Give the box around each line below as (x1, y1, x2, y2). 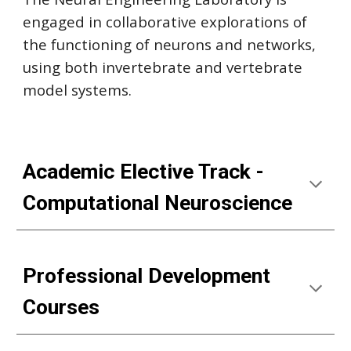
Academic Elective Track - (23, 159, 265, 184)
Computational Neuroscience (23, 190, 293, 215)
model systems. (23, 80, 132, 100)
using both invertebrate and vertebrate (23, 57, 303, 77)
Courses (23, 295, 100, 320)
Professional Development (23, 263, 271, 288)
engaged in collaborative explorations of (23, 12, 308, 31)
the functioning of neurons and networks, (23, 34, 317, 54)
